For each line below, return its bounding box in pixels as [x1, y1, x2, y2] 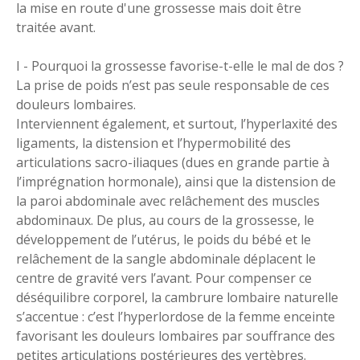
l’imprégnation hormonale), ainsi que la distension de [16, 173, 336, 190]
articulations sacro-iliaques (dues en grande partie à [16, 153, 329, 171]
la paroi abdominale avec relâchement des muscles [16, 192, 320, 210]
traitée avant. [16, 18, 96, 36]
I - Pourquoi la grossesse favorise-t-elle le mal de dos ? [16, 57, 344, 75]
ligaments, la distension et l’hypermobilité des [16, 134, 291, 152]
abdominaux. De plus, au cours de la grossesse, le [16, 211, 314, 229]
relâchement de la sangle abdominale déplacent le [16, 250, 316, 268]
